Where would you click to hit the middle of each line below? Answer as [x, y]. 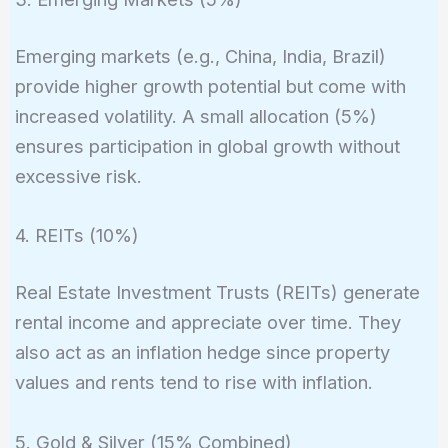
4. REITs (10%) [76, 235]
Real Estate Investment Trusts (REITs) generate [217, 292]
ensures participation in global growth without [207, 145]
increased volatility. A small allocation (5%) [195, 115]
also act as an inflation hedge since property [202, 352]
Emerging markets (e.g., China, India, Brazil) [200, 55]
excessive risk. [78, 175]
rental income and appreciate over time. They [207, 322]
